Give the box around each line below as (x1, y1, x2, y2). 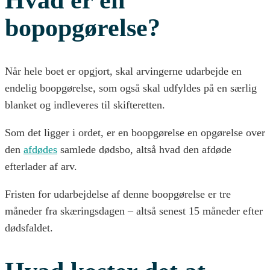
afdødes (24, 143, 57, 155)
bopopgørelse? (5, 14, 160, 42)
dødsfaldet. (5, 221, 53, 234)
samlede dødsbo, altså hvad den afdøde (57, 143, 231, 155)
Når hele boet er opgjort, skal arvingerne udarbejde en (5, 64, 242, 77)
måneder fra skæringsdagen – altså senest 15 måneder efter (5, 204, 263, 217)
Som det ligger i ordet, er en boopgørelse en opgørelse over (5, 126, 265, 139)
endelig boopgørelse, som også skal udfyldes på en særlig (5, 81, 257, 94)
